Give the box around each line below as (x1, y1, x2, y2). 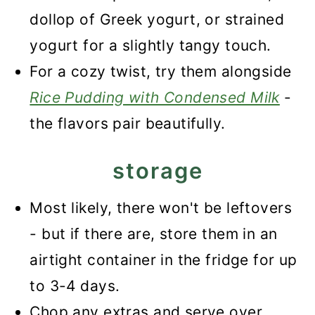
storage (112, 157, 203, 184)
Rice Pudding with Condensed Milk (30, 89, 280, 106)
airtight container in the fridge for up (30, 251, 297, 269)
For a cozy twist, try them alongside (30, 63, 292, 80)
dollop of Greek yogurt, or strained (30, 11, 285, 28)
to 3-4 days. (30, 277, 120, 295)
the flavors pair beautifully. (30, 115, 226, 132)
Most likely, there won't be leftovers (30, 199, 292, 217)
